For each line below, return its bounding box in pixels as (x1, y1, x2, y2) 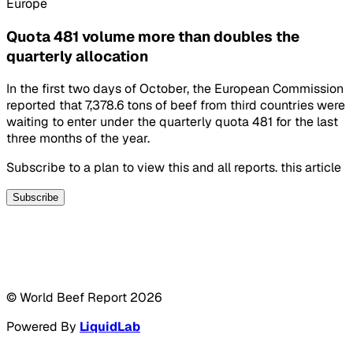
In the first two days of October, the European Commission (6, 80, 344, 98)
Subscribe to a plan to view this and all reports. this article (6, 159, 341, 176)
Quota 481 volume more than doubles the (6, 26, 299, 46)
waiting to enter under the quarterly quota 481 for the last (6, 113, 338, 131)
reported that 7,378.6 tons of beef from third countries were (6, 97, 345, 114)
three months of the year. (6, 130, 150, 147)
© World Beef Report (6, 289, 127, 307)
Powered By (6, 318, 76, 336)
